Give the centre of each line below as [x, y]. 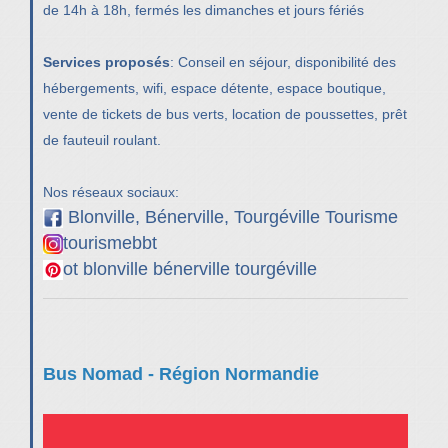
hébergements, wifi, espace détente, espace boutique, [214, 87]
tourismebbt [110, 242]
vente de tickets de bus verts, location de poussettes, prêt [225, 113]
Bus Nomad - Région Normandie [181, 373]
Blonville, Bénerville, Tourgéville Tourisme [233, 216]
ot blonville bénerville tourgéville [190, 268]
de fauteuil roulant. [102, 139]
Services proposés [106, 61]
